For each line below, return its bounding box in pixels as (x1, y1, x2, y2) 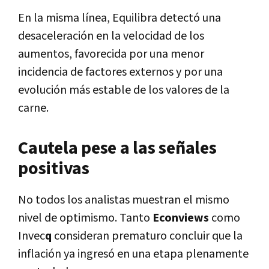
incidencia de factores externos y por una (18, 64, 223, 80)
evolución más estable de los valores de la (18, 82, 229, 98)
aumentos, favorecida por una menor (18, 46, 204, 62)
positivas (18, 157, 89, 181)
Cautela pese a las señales (18, 136, 217, 161)
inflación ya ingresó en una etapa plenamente (18, 246, 249, 262)
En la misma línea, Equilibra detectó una (18, 10, 221, 26)
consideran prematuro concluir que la (52, 228, 243, 244)
